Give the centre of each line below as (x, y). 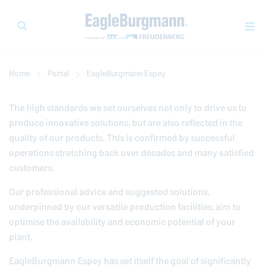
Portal (58, 74)
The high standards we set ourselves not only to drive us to (128, 108)
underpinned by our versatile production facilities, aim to (125, 207)
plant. (21, 237)
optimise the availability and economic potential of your (122, 222)
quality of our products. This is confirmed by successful (122, 138)
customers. (32, 168)
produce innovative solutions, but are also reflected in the (126, 123)
